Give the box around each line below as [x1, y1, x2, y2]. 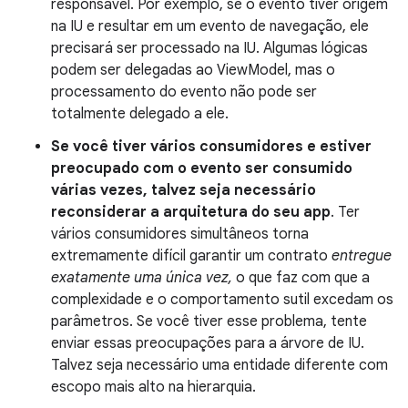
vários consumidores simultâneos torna [51, 225, 309, 244]
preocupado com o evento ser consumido [51, 159, 352, 178]
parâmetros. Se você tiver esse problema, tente [51, 312, 367, 331]
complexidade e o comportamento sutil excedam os [51, 291, 393, 310]
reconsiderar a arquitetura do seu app [51, 203, 331, 222]
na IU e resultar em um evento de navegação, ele [51, 17, 369, 36]
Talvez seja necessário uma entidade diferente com [51, 356, 388, 375]
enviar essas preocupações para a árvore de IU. [51, 334, 364, 353]
